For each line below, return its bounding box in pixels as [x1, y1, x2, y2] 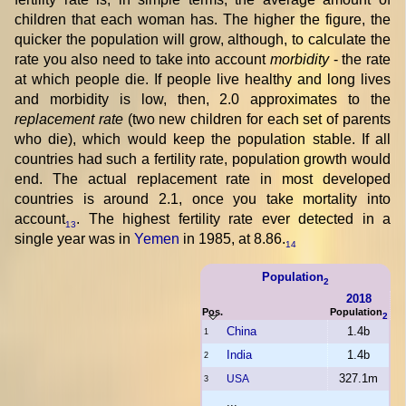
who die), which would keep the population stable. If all [14, 130, 391, 147]
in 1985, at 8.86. [179, 230, 285, 246]
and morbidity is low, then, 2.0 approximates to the [14, 91, 391, 107]
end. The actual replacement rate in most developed [14, 170, 391, 187]
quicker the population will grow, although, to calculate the [14, 31, 391, 47]
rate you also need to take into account [14, 51, 270, 67]
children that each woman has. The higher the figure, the [14, 11, 391, 27]
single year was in [14, 230, 134, 246]
